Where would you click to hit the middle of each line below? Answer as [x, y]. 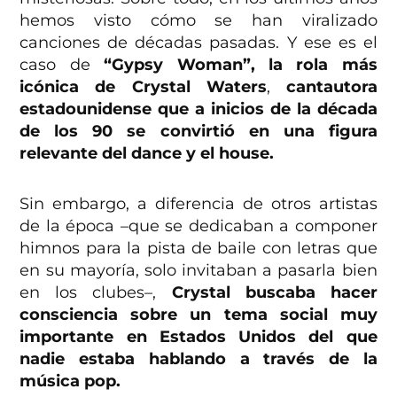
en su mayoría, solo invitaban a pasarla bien [198, 271]
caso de [55, 65]
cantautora [323, 87]
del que [343, 337]
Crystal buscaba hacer [267, 293]
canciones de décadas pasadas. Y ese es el [198, 43]
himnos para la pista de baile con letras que [198, 249]
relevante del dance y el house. [147, 154]
